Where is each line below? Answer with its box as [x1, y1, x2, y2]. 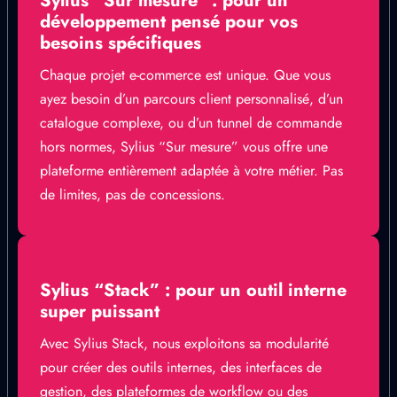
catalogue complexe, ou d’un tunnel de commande [40, 113, 342, 133]
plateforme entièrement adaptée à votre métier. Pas [40, 160, 343, 181]
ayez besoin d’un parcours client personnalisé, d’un [40, 89, 343, 109]
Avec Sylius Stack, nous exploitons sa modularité [40, 333, 329, 354]
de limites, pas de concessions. [40, 184, 225, 205]
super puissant [40, 299, 165, 324]
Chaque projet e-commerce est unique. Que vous [40, 65, 331, 85]
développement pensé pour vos [40, 9, 298, 35]
